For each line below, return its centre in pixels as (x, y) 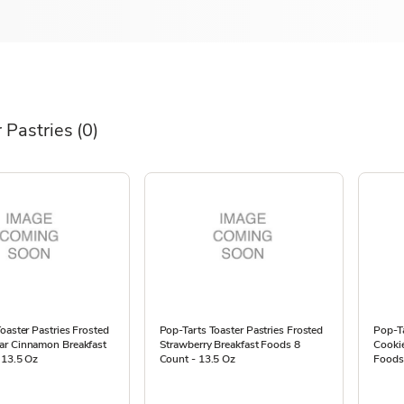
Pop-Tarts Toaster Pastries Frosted (241, 330)
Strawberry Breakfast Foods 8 (230, 344)
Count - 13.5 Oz (197, 359)
